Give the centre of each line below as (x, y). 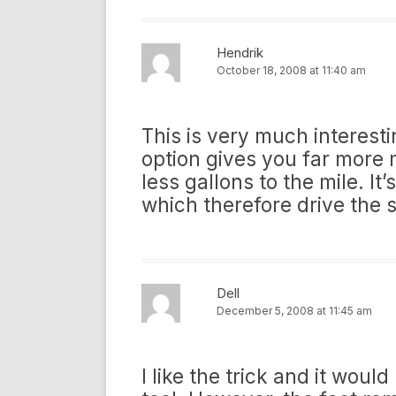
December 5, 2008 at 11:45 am (294, 311)
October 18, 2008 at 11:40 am (291, 70)
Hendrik (240, 53)
